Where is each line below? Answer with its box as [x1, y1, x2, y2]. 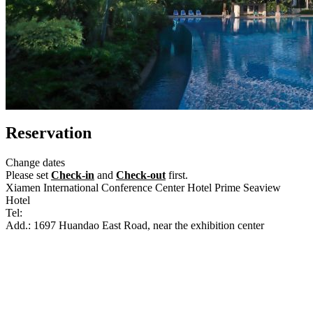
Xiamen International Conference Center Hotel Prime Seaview [6, 181, 281, 194]
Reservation [6, 123, 92, 142]
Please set [6, 168, 51, 181]
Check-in [51, 168, 94, 181]
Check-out [116, 168, 166, 181]
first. [166, 168, 188, 181]
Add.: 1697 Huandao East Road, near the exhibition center [6, 219, 264, 231]
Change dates [6, 156, 65, 168]
